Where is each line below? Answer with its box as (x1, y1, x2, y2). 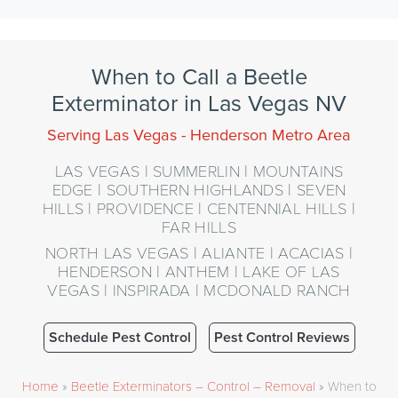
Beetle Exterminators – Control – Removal (70, 377, 315, 394)
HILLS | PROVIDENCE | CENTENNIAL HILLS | (42, 196, 356, 219)
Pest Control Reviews (213, 327, 350, 347)
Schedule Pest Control (48, 327, 191, 347)
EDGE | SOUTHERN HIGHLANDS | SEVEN (52, 178, 346, 200)
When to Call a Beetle (91, 60, 307, 92)
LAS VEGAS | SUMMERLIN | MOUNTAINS (54, 159, 344, 181)
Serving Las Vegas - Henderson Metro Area (47, 123, 351, 146)
